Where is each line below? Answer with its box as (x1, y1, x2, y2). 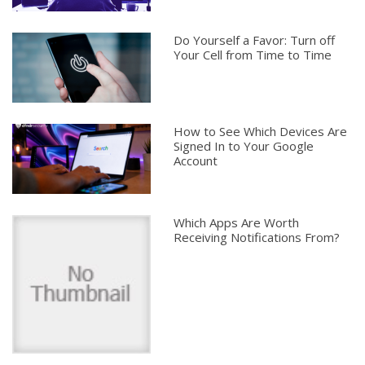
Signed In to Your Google (174, 138, 314, 155)
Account (174, 152, 218, 169)
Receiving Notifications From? (174, 229, 341, 246)
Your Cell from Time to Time (174, 46, 332, 64)
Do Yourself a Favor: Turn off (174, 32, 336, 49)
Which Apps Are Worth (174, 214, 300, 231)
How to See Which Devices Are (174, 123, 348, 140)
